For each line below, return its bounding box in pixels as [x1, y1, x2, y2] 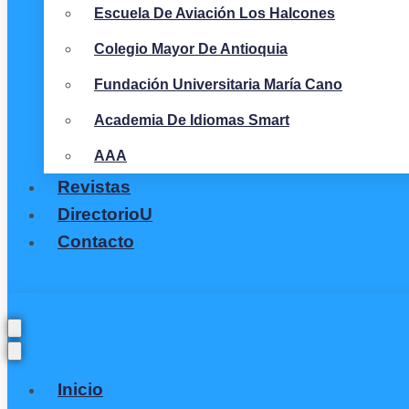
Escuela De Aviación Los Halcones [94, 5, 335, 21]
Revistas [58, 177, 131, 196]
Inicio [58, 380, 103, 399]
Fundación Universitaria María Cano [94, 77, 342, 92]
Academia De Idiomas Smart [94, 112, 289, 128]
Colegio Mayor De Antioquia [94, 41, 288, 57]
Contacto [58, 232, 134, 251]
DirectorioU [58, 204, 152, 224]
